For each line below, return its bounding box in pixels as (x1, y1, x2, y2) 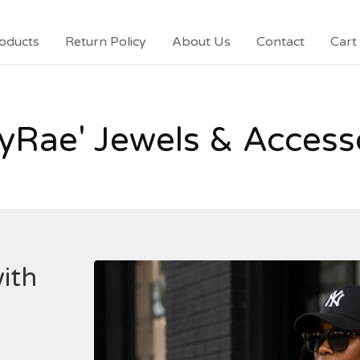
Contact (256, 34, 305, 50)
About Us (172, 34, 231, 50)
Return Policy (65, 34, 146, 50)
